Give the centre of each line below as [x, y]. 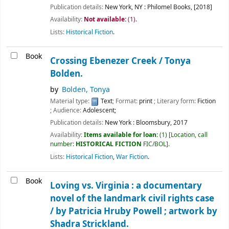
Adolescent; [99, 111]
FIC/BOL [155, 144]
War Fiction [132, 157]
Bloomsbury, [154, 123]
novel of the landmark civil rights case [132, 199]
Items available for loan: [122, 135]
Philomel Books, [170, 7]
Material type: [71, 101]
